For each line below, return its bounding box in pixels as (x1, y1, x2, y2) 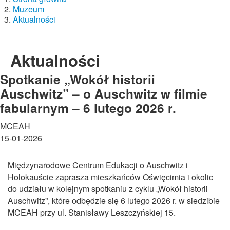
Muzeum (13, 3, 44, 15)
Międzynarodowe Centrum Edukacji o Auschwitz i (8, 159, 188, 171)
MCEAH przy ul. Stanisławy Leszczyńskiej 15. (8, 206, 176, 218)
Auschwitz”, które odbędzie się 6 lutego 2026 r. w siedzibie (8, 194, 220, 206)
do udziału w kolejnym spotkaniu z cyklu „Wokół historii (8, 182, 208, 195)
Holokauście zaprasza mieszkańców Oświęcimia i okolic (8, 170, 213, 183)
